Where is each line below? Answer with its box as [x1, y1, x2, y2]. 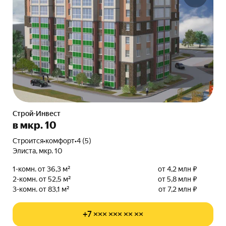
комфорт [45, 137, 75, 145]
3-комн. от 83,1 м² [12, 185, 70, 193]
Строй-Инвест [17, 109, 61, 118]
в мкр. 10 [12, 119, 56, 131]
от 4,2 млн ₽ [158, 165, 198, 173]
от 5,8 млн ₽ [158, 175, 198, 183]
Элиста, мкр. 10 [12, 147, 63, 155]
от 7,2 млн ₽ [158, 185, 198, 193]
